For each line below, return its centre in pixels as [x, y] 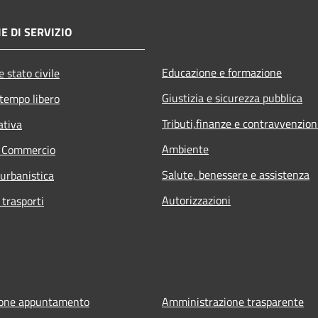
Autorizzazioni [196, 201]
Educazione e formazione [222, 73]
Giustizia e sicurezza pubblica [232, 98]
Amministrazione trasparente [233, 302]
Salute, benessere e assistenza [236, 175]
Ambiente [185, 149]
